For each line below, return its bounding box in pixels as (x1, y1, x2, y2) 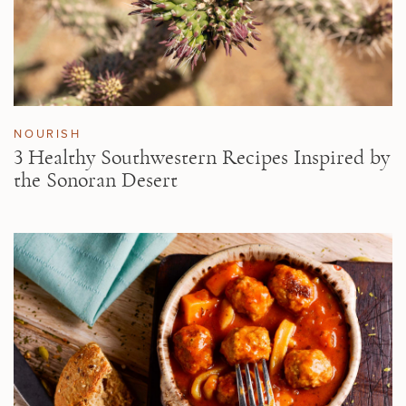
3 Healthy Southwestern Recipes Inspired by (14, 146, 391, 169)
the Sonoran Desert (14, 169, 179, 191)
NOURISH (14, 124, 82, 141)
